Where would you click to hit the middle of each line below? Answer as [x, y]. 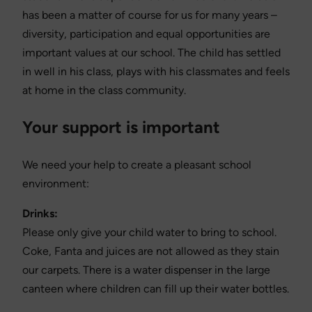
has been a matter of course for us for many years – [150, 15]
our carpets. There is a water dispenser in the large [146, 270]
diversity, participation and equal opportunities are [146, 33]
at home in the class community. [104, 90]
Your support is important [121, 127]
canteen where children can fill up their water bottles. [156, 288]
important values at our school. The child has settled [151, 52]
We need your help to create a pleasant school [137, 164]
